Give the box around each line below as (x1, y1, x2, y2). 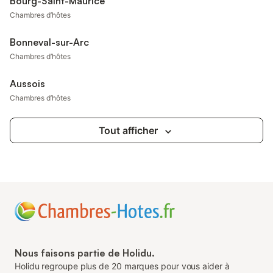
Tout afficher (98, 124, 158, 136)
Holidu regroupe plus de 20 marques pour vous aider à (15, 261, 230, 271)
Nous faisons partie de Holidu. (15, 247, 155, 259)
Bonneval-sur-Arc (10, 36, 89, 48)
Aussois (10, 77, 45, 90)
